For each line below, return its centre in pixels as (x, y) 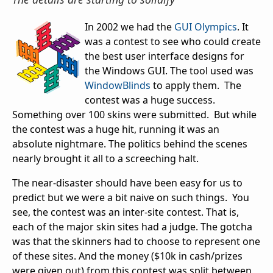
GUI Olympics (206, 27)
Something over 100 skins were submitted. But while (134, 115)
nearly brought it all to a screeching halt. (105, 159)
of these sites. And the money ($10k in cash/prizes (127, 256)
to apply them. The (196, 86)
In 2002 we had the (129, 27)
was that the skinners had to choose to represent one (136, 242)
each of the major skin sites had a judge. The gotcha (132, 227)
